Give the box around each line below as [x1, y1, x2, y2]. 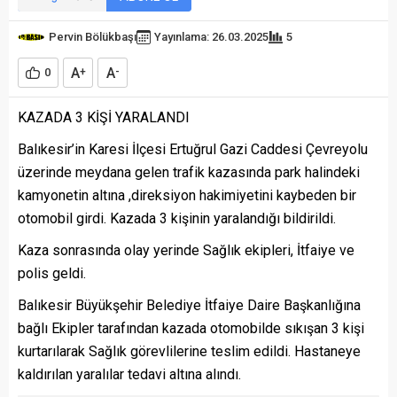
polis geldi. [18, 265, 86, 282]
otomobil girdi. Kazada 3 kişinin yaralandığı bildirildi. [18, 210, 336, 227]
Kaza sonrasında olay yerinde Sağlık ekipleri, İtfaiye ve [18, 242, 354, 259]
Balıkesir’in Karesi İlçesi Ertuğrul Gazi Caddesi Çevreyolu [18, 141, 368, 158]
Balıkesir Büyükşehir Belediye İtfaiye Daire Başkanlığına [18, 297, 361, 314]
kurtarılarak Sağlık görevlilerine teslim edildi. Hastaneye [18, 343, 361, 360]
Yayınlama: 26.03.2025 [154, 30, 269, 43]
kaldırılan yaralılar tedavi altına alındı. [18, 366, 241, 383]
